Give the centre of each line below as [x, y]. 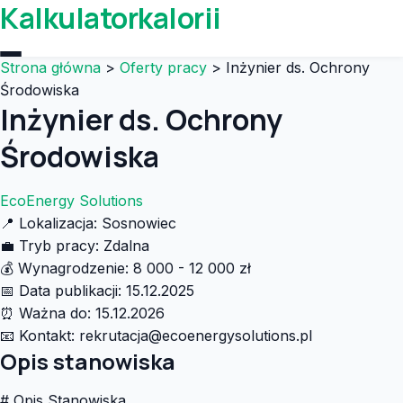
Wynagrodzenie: [73, 268]
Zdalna [126, 246]
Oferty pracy [163, 67]
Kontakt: [47, 336]
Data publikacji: [70, 291]
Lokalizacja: [58, 223]
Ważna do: [55, 313]
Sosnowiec [139, 223]
